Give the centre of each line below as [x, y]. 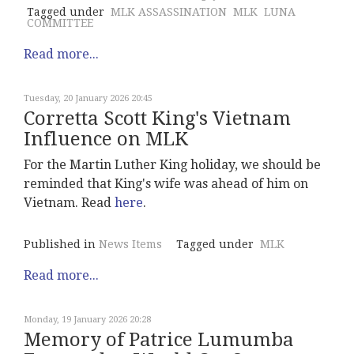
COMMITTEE [60, 23]
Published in [60, 244]
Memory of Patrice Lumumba [159, 340]
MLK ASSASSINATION [169, 12]
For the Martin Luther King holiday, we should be [172, 165]
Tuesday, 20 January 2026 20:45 [88, 98]
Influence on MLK [106, 139]
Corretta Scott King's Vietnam [157, 119]
